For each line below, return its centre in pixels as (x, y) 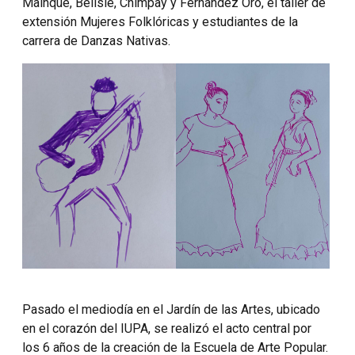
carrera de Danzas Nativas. (96, 41)
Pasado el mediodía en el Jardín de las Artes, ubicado (171, 309)
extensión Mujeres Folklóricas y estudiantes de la (160, 22)
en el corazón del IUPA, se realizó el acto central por (167, 328)
